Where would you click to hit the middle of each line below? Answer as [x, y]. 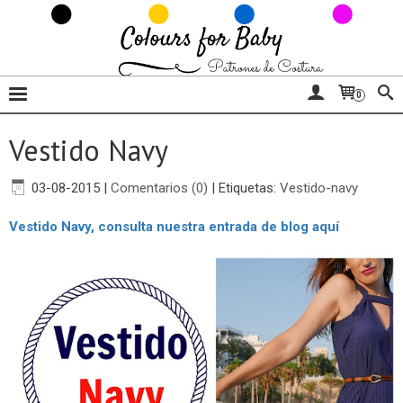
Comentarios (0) [159, 188]
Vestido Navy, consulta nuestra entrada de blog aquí [174, 227]
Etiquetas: [249, 188]
